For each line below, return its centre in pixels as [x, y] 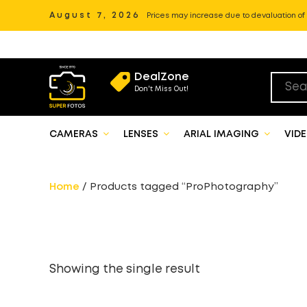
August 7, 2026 [95, 15]
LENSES [142, 134]
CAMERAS [75, 134]
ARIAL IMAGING [223, 134]
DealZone [162, 77]
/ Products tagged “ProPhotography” [179, 187]
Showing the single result [125, 270]
